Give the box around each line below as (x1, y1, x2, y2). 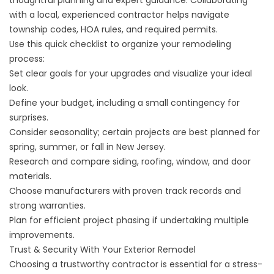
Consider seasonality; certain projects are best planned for (9, 126, 260, 138)
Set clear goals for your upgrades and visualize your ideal (9, 67, 252, 80)
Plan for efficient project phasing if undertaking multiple (9, 214, 249, 226)
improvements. (9, 229, 75, 241)
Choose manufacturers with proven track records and (9, 185, 241, 197)
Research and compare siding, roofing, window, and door (9, 155, 251, 168)
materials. (9, 170, 51, 182)
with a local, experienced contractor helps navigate (9, 9, 229, 21)
